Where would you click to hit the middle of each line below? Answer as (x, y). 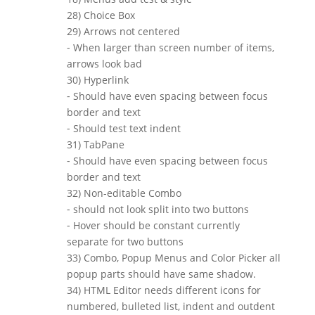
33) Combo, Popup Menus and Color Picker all (173, 257)
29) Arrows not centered (123, 31)
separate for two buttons (125, 241)
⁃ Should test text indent (123, 128)
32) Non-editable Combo (124, 193)
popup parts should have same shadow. (161, 274)
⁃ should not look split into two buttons (157, 209)
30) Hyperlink (97, 79)
